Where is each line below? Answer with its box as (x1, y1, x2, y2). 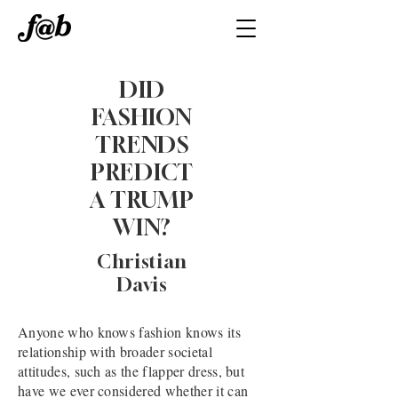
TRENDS (95, 131, 189, 158)
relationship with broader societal (18, 342, 212, 361)
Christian (97, 251, 187, 273)
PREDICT (90, 159, 195, 186)
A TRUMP (90, 187, 195, 213)
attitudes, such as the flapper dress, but (18, 362, 245, 380)
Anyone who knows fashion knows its (18, 322, 241, 341)
